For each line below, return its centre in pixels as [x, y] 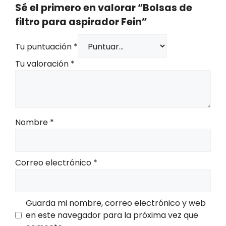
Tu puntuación [44, 46]
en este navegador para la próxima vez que [112, 215]
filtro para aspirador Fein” [81, 22]
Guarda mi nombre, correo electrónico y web [116, 203]
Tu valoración [43, 64]
